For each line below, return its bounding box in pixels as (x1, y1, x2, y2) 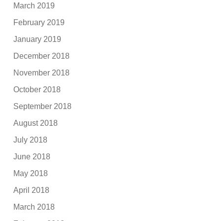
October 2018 (13, 85, 61, 94)
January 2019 (13, 35, 62, 43)
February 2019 (13, 18, 65, 27)
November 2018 (13, 68, 70, 77)
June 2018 (13, 152, 51, 161)
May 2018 (13, 169, 48, 178)
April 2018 (13, 185, 50, 194)
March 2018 (13, 202, 55, 211)
